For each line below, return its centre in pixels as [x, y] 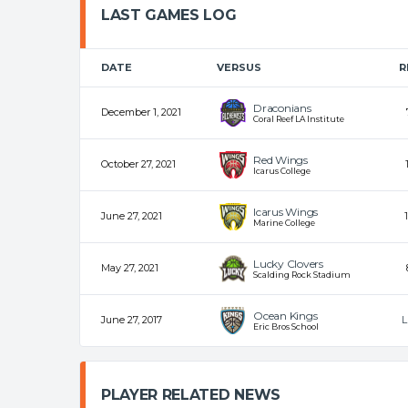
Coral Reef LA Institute [299, 119]
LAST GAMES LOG [169, 15]
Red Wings [280, 160]
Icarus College [282, 171]
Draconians [282, 108]
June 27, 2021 [132, 216]
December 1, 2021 [141, 112]
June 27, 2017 [132, 320]
